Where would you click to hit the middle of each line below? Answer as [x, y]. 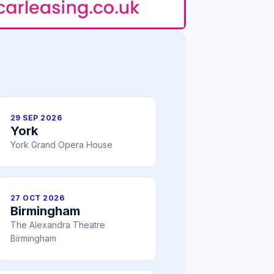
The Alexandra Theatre [58, 225]
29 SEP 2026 [36, 118]
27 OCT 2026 [38, 198]
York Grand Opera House [61, 145]
